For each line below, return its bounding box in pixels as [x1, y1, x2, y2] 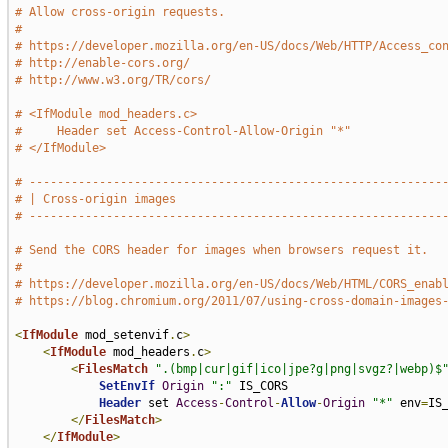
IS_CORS [231, 379, 288, 393]
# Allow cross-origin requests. [14, 5, 225, 19]
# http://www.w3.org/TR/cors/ [14, 73, 211, 87]
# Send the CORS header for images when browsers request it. [14, 243, 428, 257]
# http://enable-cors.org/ [14, 56, 190, 70]
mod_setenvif [77, 328, 169, 342]
